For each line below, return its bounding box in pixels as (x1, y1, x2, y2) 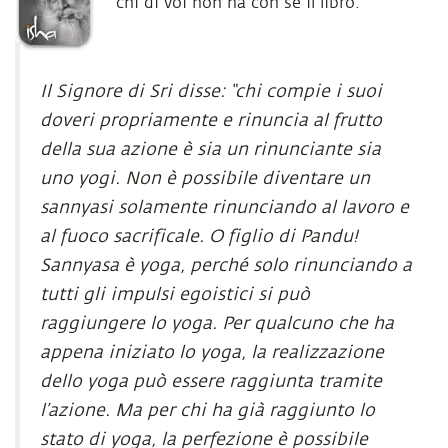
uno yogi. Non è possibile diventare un (40, 169, 370, 188)
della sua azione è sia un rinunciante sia (40, 140, 381, 159)
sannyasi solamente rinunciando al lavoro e (40, 198, 409, 217)
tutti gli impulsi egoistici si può (40, 285, 310, 304)
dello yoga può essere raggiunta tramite (40, 372, 382, 391)
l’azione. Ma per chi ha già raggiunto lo (40, 401, 375, 420)
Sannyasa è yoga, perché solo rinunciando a (40, 256, 412, 275)
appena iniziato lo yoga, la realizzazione (40, 343, 384, 362)
